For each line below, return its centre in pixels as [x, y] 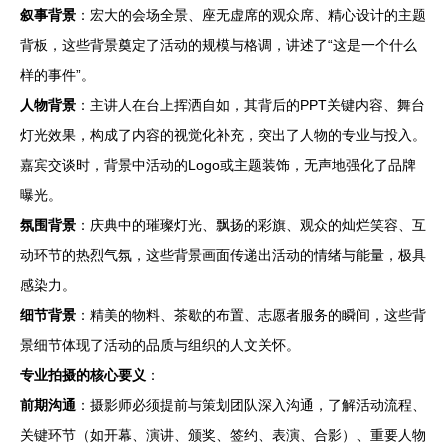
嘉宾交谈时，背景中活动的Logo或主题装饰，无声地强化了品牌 [218, 165]
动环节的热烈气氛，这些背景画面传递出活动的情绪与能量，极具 [223, 255]
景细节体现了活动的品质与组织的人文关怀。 [160, 345]
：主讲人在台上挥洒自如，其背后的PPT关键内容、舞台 [250, 105]
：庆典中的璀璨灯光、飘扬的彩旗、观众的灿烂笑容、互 [251, 225]
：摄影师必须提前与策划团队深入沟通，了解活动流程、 [251, 405]
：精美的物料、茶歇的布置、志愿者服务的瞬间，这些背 [251, 315]
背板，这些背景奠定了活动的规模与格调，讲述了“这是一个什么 [218, 45]
